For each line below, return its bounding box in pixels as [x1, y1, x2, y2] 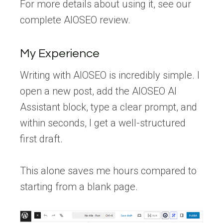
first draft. [20, 133, 63, 145]
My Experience [20, 47, 100, 60]
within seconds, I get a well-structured [20, 117, 186, 129]
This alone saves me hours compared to [20, 165, 197, 177]
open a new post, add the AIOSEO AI [20, 85, 177, 98]
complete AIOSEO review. [20, 14, 130, 26]
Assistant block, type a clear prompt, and [20, 101, 197, 113]
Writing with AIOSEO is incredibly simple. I [20, 69, 200, 82]
